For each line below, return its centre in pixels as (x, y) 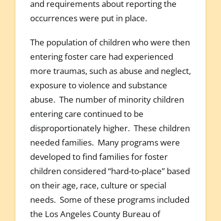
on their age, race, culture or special (98, 185)
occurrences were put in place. (88, 18)
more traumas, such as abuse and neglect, (110, 71)
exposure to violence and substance (98, 85)
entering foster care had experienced (101, 56)
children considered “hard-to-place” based (110, 171)
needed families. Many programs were (105, 142)
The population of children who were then (110, 42)
